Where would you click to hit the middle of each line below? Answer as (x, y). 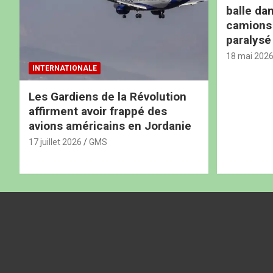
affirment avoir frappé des (98, 111)
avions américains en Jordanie (110, 126)
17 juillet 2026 (55, 142)
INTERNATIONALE (65, 68)
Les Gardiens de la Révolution (108, 96)
